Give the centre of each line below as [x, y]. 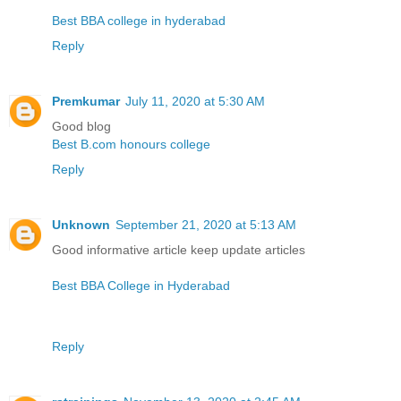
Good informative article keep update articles [179, 249]
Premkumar [86, 101]
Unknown [81, 224]
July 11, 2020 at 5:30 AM [195, 101]
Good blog [81, 126]
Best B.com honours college [131, 144]
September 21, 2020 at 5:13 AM [206, 224]
